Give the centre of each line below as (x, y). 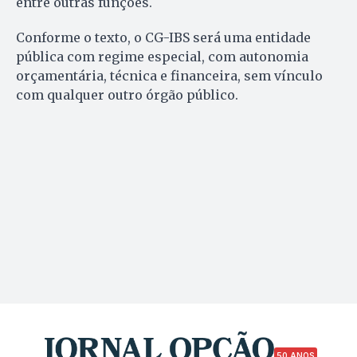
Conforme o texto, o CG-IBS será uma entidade (163, 37)
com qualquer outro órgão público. (127, 94)
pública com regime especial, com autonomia (162, 56)
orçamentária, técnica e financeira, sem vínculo (169, 75)
